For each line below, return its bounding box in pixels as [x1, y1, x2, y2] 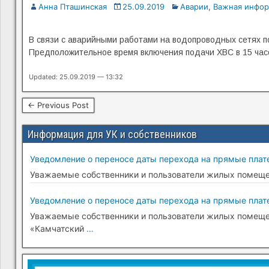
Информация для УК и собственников [28, 128, 197, 141]
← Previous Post [28, 100, 89, 110]
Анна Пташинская [38, 2, 107, 12]
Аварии [180, 2, 208, 12]
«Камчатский [30, 223, 86, 234]
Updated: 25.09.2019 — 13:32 [29, 73, 123, 82]
